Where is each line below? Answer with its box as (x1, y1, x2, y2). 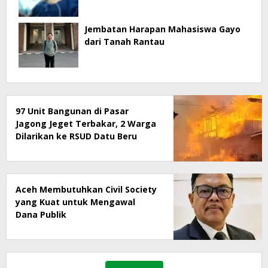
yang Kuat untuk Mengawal (16, 196, 135, 208)
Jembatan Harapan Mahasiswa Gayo (84, 23, 240, 35)
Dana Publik (16, 208, 66, 220)
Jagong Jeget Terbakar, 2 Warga (16, 117, 156, 129)
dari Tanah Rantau (84, 35, 165, 47)
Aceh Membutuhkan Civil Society (16, 183, 157, 195)
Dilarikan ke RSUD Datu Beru (16, 130, 137, 142)
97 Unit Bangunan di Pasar (16, 105, 129, 117)
